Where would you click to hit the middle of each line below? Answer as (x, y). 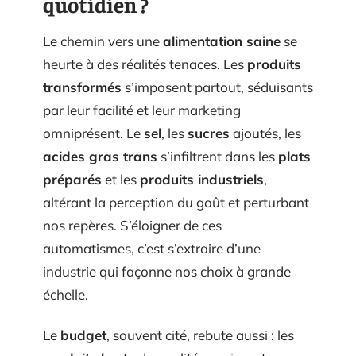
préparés (72, 179)
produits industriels (202, 179)
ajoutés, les (265, 133)
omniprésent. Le (93, 133)
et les (121, 179)
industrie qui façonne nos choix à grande (167, 271)
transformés (82, 87)
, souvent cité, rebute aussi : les (200, 335)
